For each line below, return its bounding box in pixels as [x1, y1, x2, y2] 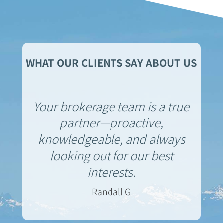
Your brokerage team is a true [33, 97, 190, 114]
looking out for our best [49, 146, 173, 164]
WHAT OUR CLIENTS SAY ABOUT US [26, 55, 197, 70]
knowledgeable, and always [37, 129, 185, 147]
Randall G [92, 184, 131, 198]
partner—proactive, [59, 113, 164, 131]
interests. [87, 162, 136, 180]
